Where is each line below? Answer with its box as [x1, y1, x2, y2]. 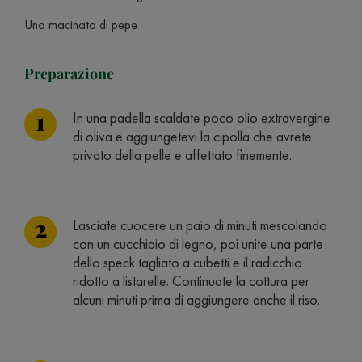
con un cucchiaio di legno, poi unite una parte [73, 234, 323, 253]
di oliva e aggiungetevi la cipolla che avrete [73, 127, 312, 145]
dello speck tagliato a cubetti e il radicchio [73, 253, 302, 271]
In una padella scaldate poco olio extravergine [73, 108, 330, 127]
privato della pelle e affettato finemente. [73, 145, 292, 164]
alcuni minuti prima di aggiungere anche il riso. [73, 290, 320, 309]
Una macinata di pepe [24, 16, 137, 33]
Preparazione [24, 64, 114, 83]
